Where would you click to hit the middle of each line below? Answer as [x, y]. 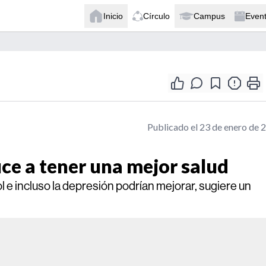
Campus [209, 16]
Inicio [113, 16]
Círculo [156, 16]
